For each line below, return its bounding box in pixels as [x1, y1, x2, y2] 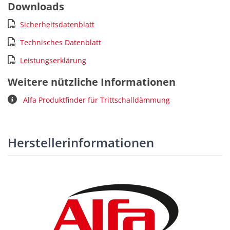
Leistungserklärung [20, 55, 86, 65]
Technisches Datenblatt [20, 37, 101, 47]
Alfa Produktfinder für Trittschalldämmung [21, 94, 170, 105]
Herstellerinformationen [8, 133, 154, 151]
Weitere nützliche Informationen [8, 74, 176, 89]
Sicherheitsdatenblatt [20, 19, 94, 29]
